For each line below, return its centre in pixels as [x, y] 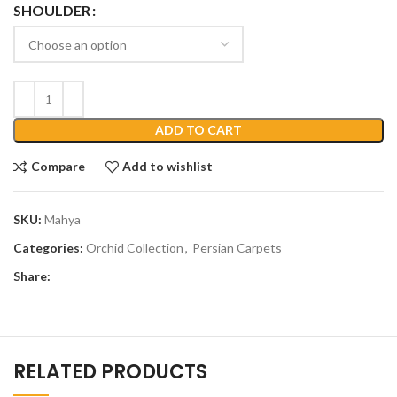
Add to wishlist [168, 167]
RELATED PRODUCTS [110, 371]
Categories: [48, 247]
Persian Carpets [237, 247]
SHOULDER [52, 11]
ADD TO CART [198, 129]
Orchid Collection [135, 247]
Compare [58, 167]
